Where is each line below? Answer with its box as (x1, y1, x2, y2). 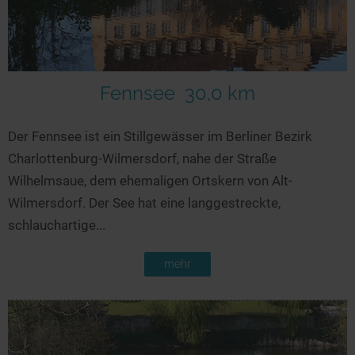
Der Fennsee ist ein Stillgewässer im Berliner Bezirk (8, 128, 312, 144)
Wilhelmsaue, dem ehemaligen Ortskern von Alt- (8, 172, 292, 189)
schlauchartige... (8, 216, 105, 233)
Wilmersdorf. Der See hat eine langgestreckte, (8, 194, 281, 211)
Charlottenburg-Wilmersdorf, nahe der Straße (8, 150, 277, 166)
